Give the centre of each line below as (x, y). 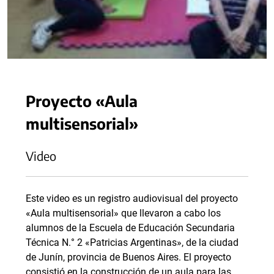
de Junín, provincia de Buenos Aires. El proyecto (128, 257)
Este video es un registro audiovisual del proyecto (132, 199)
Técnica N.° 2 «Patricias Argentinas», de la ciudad (132, 243)
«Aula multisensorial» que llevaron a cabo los (123, 213)
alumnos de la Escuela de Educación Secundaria (130, 228)
